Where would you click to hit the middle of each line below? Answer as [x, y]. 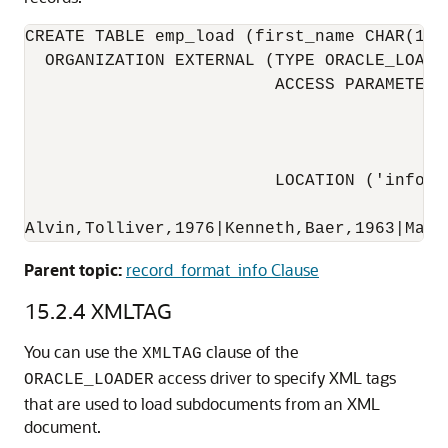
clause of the [250, 351]
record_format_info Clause [222, 269]
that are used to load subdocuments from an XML [202, 403]
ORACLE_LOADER [89, 379]
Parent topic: [73, 269]
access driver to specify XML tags [275, 377]
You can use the [83, 351]
